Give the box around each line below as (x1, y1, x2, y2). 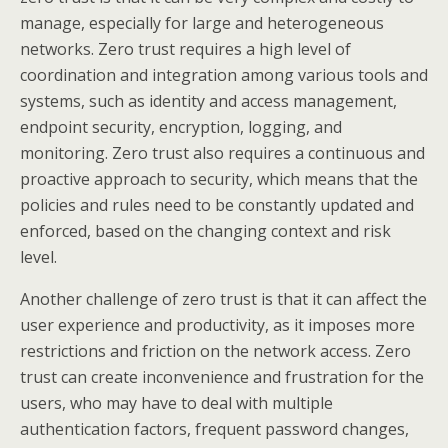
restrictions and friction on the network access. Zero (20, 340, 411, 362)
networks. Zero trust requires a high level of (20, 38, 351, 60)
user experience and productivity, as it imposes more (20, 314, 415, 336)
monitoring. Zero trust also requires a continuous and (20, 142, 425, 164)
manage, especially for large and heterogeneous (20, 12, 384, 34)
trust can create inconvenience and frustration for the (20, 366, 424, 388)
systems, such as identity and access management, (20, 90, 397, 112)
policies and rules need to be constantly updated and (20, 194, 414, 216)
